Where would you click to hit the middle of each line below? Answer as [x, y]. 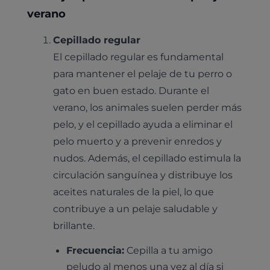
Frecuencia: [96, 250]
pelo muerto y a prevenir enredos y [138, 141]
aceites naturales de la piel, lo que [134, 191]
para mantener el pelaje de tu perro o [143, 73]
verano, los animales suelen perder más [148, 107]
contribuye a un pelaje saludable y [136, 208]
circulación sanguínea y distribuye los [143, 174]
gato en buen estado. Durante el [131, 90]
